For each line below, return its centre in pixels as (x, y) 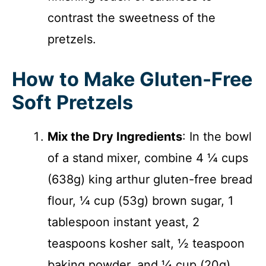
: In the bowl (217, 136)
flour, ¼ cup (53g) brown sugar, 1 (140, 200)
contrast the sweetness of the (132, 18)
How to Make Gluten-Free (132, 79)
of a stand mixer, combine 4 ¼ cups (148, 158)
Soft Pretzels (72, 102)
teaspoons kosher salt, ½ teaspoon (146, 243)
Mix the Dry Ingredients (115, 136)
